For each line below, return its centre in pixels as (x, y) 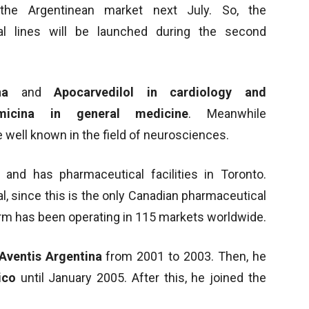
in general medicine (120, 113)
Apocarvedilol (94, 92)
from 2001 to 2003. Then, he (184, 256)
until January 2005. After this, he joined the (141, 277)
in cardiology (189, 92)
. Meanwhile (228, 113)
